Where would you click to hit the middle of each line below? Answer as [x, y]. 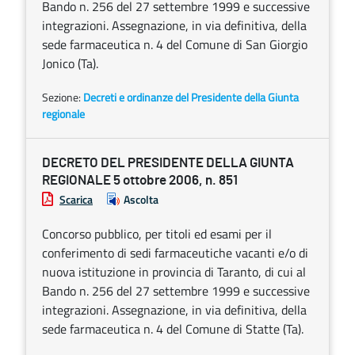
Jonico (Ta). [70, 63]
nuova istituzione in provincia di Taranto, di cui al [174, 272]
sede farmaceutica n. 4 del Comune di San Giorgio [175, 44]
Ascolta [141, 199]
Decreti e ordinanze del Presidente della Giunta [191, 97]
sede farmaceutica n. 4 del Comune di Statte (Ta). [173, 329]
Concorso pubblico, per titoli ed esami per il [157, 234]
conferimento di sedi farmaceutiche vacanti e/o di [175, 253]
